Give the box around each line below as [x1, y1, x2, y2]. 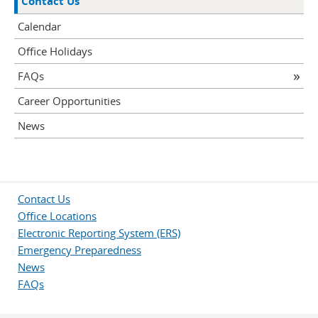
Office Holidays [18, 44, 92, 58]
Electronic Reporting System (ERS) [18, 226, 180, 240]
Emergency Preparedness [18, 243, 141, 257]
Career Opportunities [18, 94, 121, 108]
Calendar [18, 19, 61, 33]
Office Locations [18, 209, 97, 223]
